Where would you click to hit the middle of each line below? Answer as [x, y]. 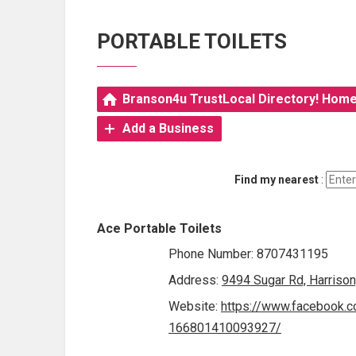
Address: [195, 280]
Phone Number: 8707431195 [248, 253]
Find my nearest [278, 179]
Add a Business [168, 128]
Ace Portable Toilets [159, 228]
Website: [195, 306]
